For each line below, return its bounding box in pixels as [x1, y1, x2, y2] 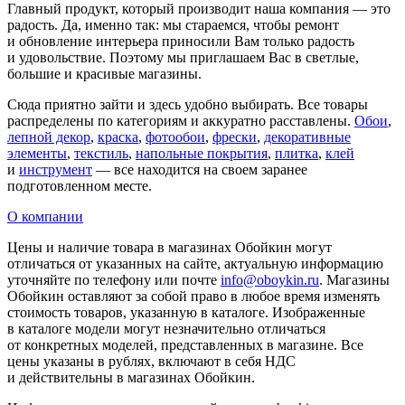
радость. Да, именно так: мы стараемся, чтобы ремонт [7, 17, 339, 33]
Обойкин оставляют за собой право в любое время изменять [7, 288, 380, 305]
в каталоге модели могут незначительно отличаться [7, 321, 325, 337]
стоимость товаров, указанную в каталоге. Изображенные [7, 305, 365, 321]
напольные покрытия [136, 146, 268, 162]
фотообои [146, 129, 205, 146]
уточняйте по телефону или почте [7, 272, 221, 288]
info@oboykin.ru [221, 272, 319, 288]
